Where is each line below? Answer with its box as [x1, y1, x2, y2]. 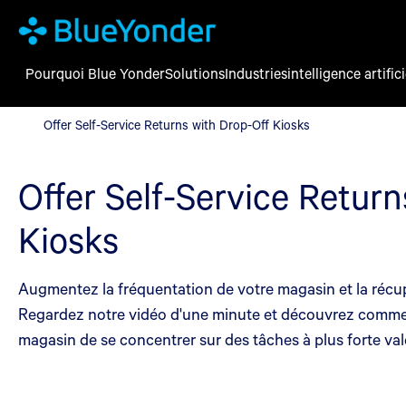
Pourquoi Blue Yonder [25, 63, 165, 82]
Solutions [165, 63, 225, 82]
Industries [225, 63, 287, 82]
